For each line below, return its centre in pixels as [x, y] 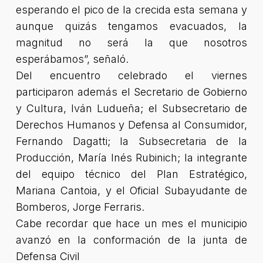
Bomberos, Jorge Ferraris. [80, 207]
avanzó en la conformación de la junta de [131, 240]
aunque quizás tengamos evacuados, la [131, 26]
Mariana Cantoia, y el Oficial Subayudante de [131, 190]
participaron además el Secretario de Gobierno [131, 92]
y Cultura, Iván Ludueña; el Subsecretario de [131, 108]
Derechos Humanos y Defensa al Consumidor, [131, 125]
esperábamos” [51, 59]
